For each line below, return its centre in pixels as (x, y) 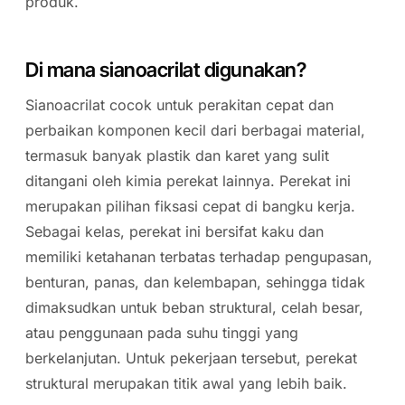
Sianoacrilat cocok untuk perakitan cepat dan (179, 105)
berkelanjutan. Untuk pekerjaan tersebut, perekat (191, 358)
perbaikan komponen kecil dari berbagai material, (195, 130)
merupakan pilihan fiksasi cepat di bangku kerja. (190, 206)
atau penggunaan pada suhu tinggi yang (162, 333)
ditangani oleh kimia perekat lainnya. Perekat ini (188, 181)
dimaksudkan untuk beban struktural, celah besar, (194, 307)
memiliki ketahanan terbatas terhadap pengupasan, (199, 257)
